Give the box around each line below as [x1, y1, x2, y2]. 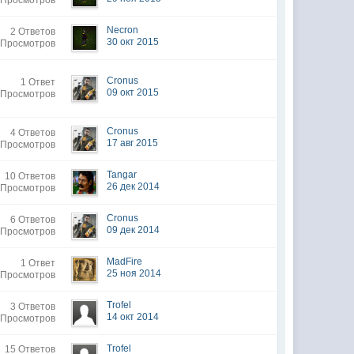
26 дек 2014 [107, 181, 160, 192]
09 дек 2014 [107, 224, 160, 235]
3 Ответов [10, 301, 56, 312]
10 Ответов [5, 171, 56, 182]
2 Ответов [10, 26, 56, 37]
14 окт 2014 [107, 311, 160, 322]
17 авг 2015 [107, 137, 159, 149]
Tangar [107, 169, 137, 180]
